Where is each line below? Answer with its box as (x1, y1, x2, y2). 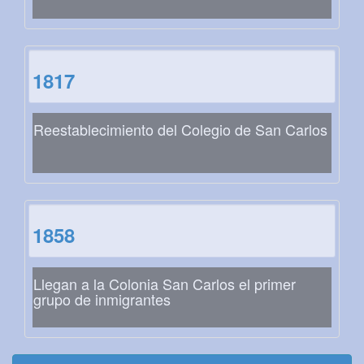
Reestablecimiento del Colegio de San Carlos (33, 119, 327, 141)
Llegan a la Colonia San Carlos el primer (33, 273, 296, 295)
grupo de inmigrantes (33, 288, 171, 310)
